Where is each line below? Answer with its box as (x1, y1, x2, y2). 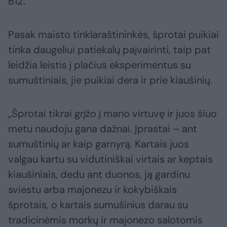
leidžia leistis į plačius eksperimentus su (8, 58, 191, 72)
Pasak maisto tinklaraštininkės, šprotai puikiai (8, 28, 219, 42)
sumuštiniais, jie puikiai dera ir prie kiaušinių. (8, 73, 215, 87)
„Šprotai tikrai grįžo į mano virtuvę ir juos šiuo (8, 107, 217, 121)
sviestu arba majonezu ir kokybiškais (8, 183, 177, 197)
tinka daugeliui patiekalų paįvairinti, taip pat (8, 43, 211, 57)
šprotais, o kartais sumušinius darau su (8, 198, 188, 212)
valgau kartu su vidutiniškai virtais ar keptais (8, 153, 213, 166)
